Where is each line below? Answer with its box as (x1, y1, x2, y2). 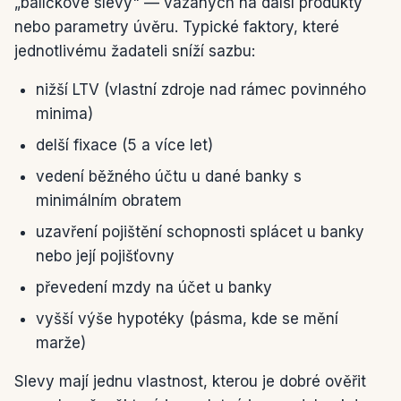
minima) (36, 105, 93, 123)
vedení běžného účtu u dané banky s (36, 167, 302, 185)
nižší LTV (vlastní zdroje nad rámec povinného (36, 81, 366, 98)
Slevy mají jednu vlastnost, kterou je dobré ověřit (14, 372, 366, 390)
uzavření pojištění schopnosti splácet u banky (36, 223, 364, 241)
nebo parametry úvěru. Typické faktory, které (14, 18, 339, 36)
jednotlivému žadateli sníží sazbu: (14, 42, 255, 60)
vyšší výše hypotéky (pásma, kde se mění (36, 310, 338, 328)
